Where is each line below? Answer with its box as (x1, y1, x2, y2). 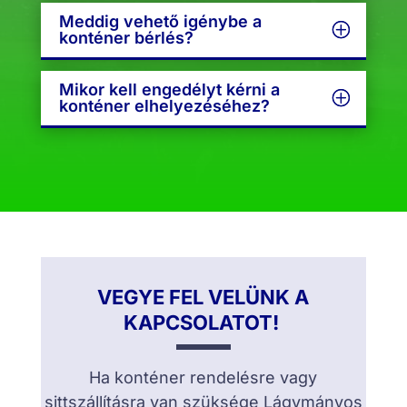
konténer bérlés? (58, 27, 194, 47)
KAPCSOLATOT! (123, 310, 283, 334)
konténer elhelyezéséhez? (58, 95, 270, 115)
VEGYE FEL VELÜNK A (97, 284, 310, 309)
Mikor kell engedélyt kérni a (58, 79, 280, 99)
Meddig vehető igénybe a (58, 11, 262, 31)
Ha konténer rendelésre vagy (89, 367, 318, 387)
